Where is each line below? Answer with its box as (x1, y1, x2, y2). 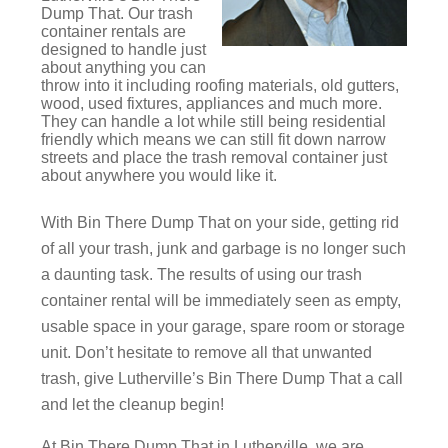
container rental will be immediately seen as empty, (41, 292, 401, 310)
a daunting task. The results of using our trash (41, 266, 362, 284)
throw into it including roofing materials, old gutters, (41, 77, 399, 95)
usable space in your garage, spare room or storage (41, 318, 405, 336)
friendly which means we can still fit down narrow (41, 131, 386, 149)
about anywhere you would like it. (41, 167, 277, 185)
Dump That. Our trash (41, 5, 193, 23)
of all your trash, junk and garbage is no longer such (41, 240, 406, 258)
